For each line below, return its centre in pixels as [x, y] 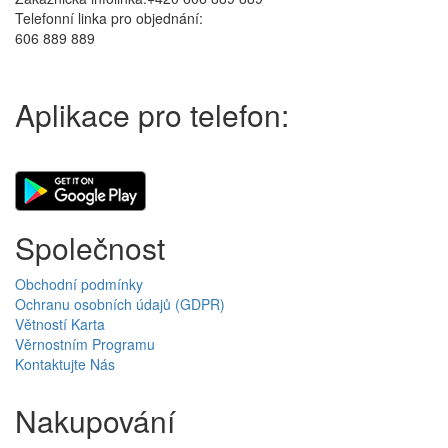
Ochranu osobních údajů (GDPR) [120, 303]
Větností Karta [60, 323]
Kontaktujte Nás [65, 363]
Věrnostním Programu [85, 343]
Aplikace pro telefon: [152, 114]
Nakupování [95, 420]
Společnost [90, 247]
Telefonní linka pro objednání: [109, 17]
